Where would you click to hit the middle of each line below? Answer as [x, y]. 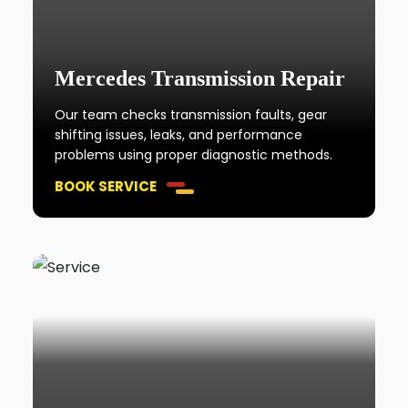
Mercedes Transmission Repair [200, 78]
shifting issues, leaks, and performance [179, 135]
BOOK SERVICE [106, 186]
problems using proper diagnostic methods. [194, 155]
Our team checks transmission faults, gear [191, 115]
